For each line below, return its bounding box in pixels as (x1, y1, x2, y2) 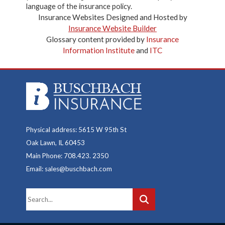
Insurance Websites (38, 13, 104, 22)
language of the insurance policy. (26, 2, 132, 11)
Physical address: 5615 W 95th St (26, 126, 127, 134)
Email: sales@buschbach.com (26, 165, 112, 173)
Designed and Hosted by (104, 13, 187, 22)
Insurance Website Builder (68, 24, 157, 33)
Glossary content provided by (46, 35, 146, 44)
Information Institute (63, 46, 135, 55)
